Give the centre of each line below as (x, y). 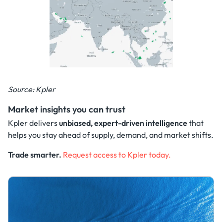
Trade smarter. (35, 155)
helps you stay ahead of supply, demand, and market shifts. (111, 135)
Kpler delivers (33, 123)
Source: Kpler (32, 89)
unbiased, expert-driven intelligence (123, 123)
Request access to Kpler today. (117, 155)
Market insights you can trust (67, 109)
